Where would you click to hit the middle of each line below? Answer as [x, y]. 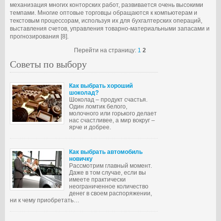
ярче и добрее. [90, 127]
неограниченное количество [109, 186]
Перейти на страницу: [106, 50]
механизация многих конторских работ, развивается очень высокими [107, 5]
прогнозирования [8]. [39, 37]
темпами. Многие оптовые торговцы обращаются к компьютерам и [104, 13]
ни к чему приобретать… [45, 200]
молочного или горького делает [113, 113]
